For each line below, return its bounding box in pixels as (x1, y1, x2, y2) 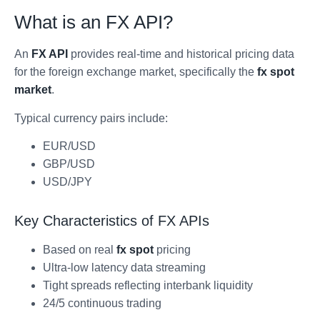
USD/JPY (43, 176, 92, 189)
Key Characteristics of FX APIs (14, 213, 209, 229)
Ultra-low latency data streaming (43, 261, 206, 274)
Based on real (43, 244, 116, 256)
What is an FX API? (14, 11, 173, 34)
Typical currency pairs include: (14, 111, 168, 124)
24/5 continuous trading (43, 297, 161, 310)
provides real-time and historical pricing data (68, 48, 294, 61)
